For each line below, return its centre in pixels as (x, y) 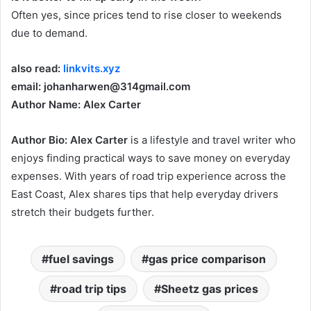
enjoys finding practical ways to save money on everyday (151, 158)
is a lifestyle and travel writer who (212, 140)
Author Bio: (39, 140)
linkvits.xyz (92, 68)
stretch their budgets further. (83, 212)
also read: (37, 68)
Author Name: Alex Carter (76, 104)
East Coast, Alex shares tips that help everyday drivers (145, 194)
